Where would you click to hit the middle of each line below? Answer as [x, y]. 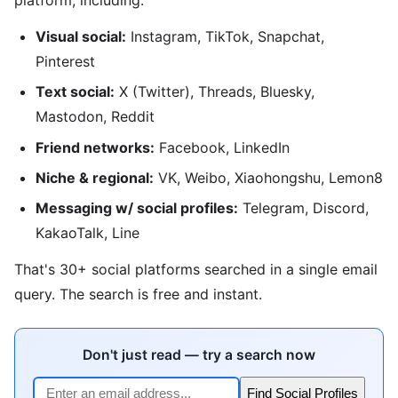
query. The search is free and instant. [138, 295]
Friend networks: [95, 147]
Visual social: [81, 36]
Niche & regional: [95, 177]
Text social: [75, 92]
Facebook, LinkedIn [222, 147]
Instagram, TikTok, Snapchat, [225, 36]
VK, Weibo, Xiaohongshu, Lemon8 [268, 177]
